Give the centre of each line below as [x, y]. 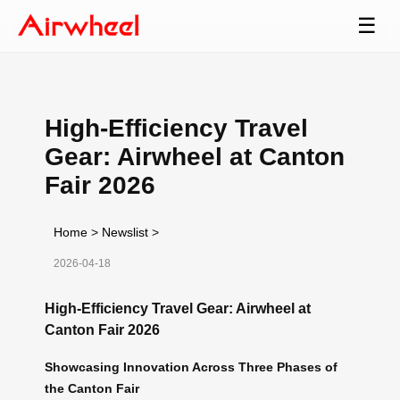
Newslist [125, 232]
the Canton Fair [92, 389]
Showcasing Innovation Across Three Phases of [191, 367]
